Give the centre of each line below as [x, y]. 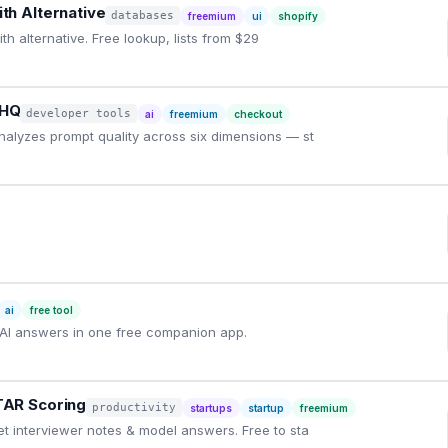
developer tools [79, 113]
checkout [258, 114]
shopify [298, 16]
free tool [51, 310]
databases [143, 15]
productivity [134, 407]
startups [211, 408]
